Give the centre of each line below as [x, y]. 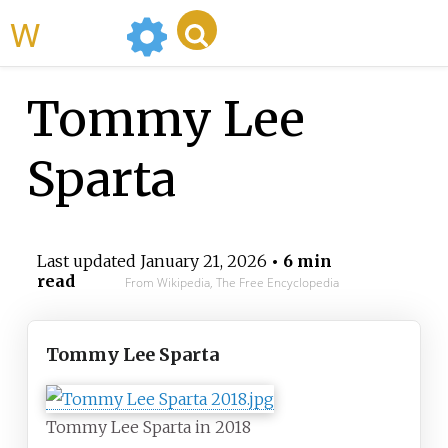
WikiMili [79, 33]
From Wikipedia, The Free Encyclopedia [231, 283]
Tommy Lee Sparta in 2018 [148, 427]
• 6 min [299, 261]
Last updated [88, 261]
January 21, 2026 [203, 261]
